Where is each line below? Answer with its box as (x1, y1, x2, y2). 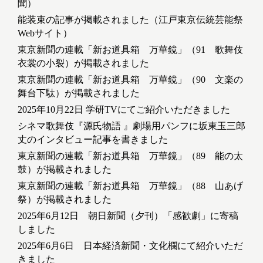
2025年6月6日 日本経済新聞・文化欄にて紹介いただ (18, 241, 243, 251)
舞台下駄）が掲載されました (18, 88, 140, 99)
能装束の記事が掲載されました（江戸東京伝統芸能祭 (18, 15, 243, 25)
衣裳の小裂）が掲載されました (18, 58, 149, 69)
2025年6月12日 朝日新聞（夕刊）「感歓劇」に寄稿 (18, 211, 238, 221)
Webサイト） (18, 28, 72, 39)
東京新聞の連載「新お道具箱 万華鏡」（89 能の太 (18, 151, 243, 161)
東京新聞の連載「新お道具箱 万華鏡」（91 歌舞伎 (18, 45, 243, 55)
